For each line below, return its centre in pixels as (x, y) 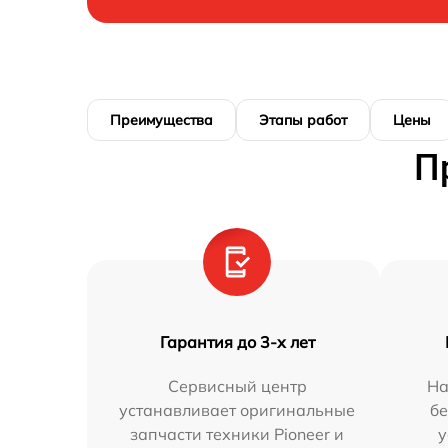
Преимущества (161, 119)
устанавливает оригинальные (237, 409)
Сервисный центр (237, 385)
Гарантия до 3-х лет (237, 341)
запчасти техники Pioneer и (237, 433)
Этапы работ (303, 119)
